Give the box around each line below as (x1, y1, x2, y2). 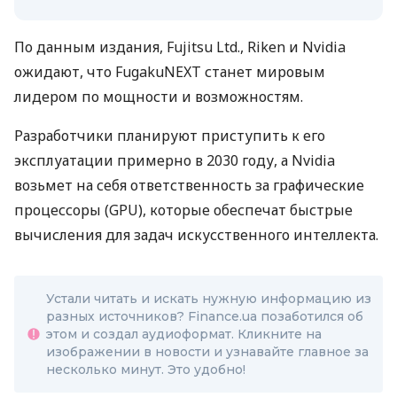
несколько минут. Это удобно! (46, 362, 245, 378)
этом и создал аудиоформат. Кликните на (46, 326, 322, 343)
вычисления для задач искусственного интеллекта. (14, 225, 378, 245)
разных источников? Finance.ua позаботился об (46, 308, 363, 325)
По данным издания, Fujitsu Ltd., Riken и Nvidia (14, 37, 346, 58)
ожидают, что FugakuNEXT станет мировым (14, 62, 325, 82)
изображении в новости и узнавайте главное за (46, 344, 369, 361)
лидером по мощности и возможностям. (14, 87, 303, 107)
